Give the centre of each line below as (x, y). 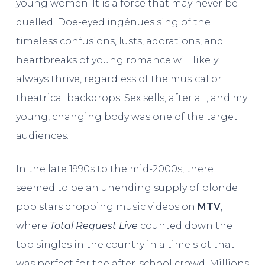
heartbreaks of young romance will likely (117, 60)
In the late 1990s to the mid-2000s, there (114, 169)
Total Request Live (93, 225)
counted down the (185, 225)
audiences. (42, 135)
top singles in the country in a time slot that (125, 244)
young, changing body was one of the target (127, 117)
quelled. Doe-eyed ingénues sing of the (113, 22)
